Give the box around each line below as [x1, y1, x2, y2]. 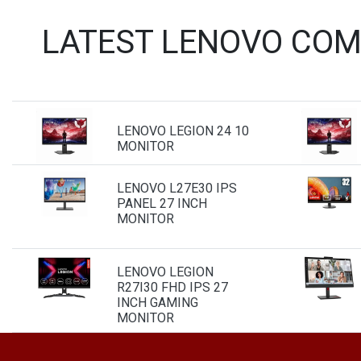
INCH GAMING [116, 294, 198, 310]
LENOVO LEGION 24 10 [116, 123, 249, 139]
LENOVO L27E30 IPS [116, 180, 237, 196]
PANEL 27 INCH [116, 195, 207, 211]
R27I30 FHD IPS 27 [116, 279, 228, 295]
